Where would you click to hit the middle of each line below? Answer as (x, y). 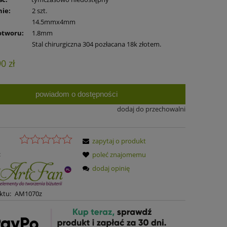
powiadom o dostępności (76, 94)
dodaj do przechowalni (151, 109)
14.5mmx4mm (54, 22)
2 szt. (40, 10)
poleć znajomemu (119, 155)
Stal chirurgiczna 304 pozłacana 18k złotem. (97, 44)
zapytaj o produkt (119, 141)
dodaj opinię (111, 168)
